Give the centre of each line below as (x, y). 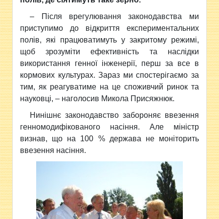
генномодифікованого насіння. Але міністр (109, 127)
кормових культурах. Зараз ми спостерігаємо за (109, 75)
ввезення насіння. (53, 150)
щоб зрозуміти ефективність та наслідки (109, 52)
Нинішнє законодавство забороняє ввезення (114, 115)
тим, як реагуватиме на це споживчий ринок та (109, 87)
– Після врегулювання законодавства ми (114, 16)
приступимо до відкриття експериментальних (109, 28)
